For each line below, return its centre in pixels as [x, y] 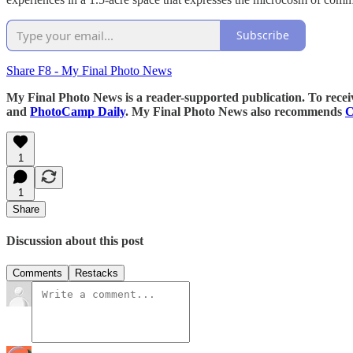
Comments [37, 273]
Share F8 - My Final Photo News [89, 70]
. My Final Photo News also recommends [235, 111]
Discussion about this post [75, 241]
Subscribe [263, 35]
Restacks [97, 273]
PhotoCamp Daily [78, 111]
